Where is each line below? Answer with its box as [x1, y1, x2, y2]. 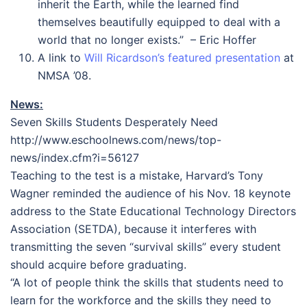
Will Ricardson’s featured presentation [84, 51, 280, 64]
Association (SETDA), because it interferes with [10, 222, 256, 236]
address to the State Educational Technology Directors [10, 204, 296, 218]
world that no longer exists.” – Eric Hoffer [38, 33, 256, 47]
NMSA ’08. [38, 69, 91, 82]
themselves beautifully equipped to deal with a [38, 15, 280, 29]
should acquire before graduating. [10, 258, 186, 271]
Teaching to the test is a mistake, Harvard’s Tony [10, 169, 263, 182]
